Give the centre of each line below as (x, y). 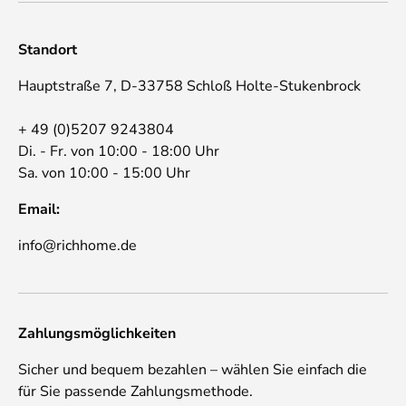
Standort (48, 49)
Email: (39, 209)
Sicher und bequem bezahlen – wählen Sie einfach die (193, 369)
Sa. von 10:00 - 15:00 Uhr (104, 173)
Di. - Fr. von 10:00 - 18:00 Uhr (119, 151)
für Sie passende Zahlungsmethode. (135, 391)
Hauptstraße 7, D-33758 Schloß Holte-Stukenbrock (189, 86)
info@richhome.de (77, 245)
